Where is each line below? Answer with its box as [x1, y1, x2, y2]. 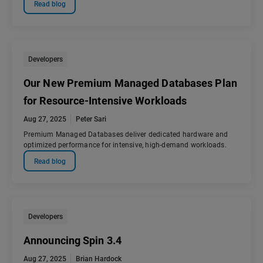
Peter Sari [76, 115, 106, 124]
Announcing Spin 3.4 [23, 234, 122, 247]
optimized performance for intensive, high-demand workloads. [23, 141, 227, 150]
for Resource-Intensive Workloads [23, 95, 187, 107]
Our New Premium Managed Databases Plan [23, 77, 237, 90]
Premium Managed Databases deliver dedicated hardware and [23, 130, 228, 139]
